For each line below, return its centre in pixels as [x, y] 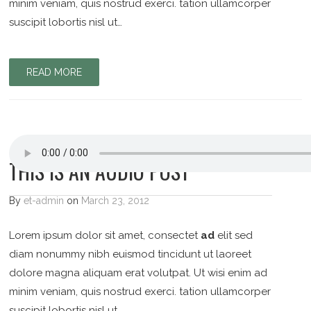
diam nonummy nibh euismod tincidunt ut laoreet [131, 254]
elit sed [234, 235]
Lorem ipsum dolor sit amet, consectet [105, 235]
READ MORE [54, 72]
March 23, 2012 [116, 200]
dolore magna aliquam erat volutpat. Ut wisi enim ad [138, 272]
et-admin [44, 200]
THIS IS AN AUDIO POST [100, 171]
